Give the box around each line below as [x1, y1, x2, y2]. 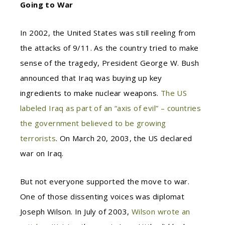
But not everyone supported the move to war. [20, 176, 190, 186]
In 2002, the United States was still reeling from [20, 28, 196, 38]
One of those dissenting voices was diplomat [20, 191, 185, 201]
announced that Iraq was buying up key [20, 73, 162, 83]
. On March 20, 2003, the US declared [56, 133, 192, 143]
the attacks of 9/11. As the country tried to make [20, 43, 199, 53]
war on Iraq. [20, 148, 64, 158]
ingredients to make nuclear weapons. [20, 88, 161, 98]
